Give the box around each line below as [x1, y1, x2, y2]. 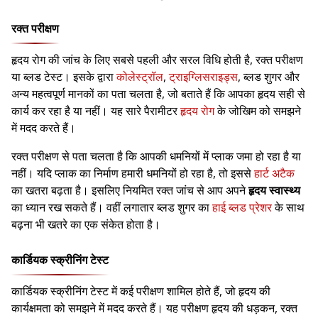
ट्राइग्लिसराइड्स [169, 69, 238, 85]
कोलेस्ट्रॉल [116, 69, 163, 85]
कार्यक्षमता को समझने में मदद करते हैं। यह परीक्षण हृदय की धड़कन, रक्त [11, 300, 297, 317]
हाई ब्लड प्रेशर [212, 199, 272, 216]
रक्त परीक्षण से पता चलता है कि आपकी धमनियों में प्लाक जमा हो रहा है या [11, 148, 301, 165]
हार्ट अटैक [254, 165, 295, 182]
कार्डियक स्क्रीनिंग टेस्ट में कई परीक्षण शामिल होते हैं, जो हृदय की [11, 283, 270, 300]
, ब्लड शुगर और [238, 69, 300, 85]
